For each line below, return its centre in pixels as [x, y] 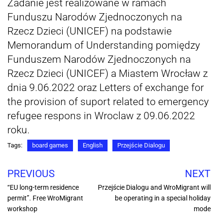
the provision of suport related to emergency [108, 102]
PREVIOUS [31, 174]
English [93, 145]
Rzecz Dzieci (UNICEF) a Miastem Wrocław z [108, 74]
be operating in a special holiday [163, 198]
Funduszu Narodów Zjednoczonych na [95, 17]
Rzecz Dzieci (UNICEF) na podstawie [90, 31]
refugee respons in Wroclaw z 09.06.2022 [101, 116]
